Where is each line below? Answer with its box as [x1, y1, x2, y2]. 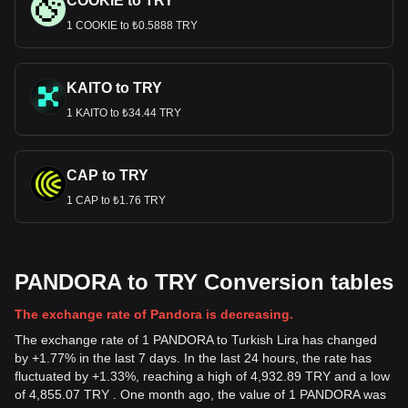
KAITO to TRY [66, 80, 162, 96]
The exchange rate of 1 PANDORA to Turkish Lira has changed [15, 332, 377, 347]
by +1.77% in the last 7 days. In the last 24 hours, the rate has [15, 351, 372, 365]
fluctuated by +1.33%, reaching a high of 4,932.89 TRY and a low [15, 369, 390, 383]
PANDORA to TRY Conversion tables [15, 270, 393, 294]
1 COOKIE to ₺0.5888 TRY [66, 19, 198, 32]
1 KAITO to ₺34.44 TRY [66, 107, 181, 119]
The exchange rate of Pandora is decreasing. [15, 307, 293, 321]
